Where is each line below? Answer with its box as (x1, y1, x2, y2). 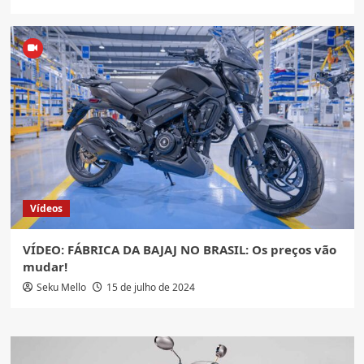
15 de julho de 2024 (106, 279, 195, 294)
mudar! (22, 258, 67, 275)
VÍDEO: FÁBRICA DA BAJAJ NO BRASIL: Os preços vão (22, 240, 336, 258)
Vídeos (29, 201, 63, 215)
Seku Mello (36, 279, 86, 294)
